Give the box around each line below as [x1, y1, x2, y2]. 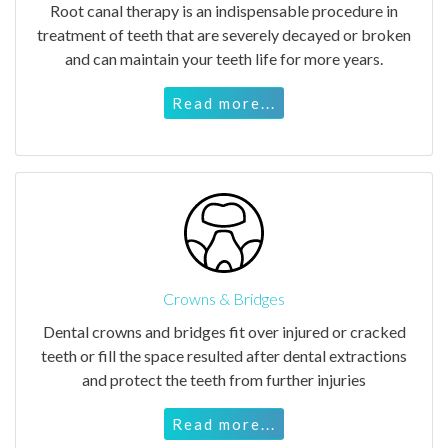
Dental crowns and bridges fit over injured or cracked [42, 321, 406, 341]
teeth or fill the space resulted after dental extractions [41, 345, 407, 365]
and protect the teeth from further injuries [82, 369, 366, 389]
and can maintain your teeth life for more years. [65, 48, 383, 68]
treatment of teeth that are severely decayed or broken [37, 24, 411, 44]
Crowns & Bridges [163, 288, 285, 308]
